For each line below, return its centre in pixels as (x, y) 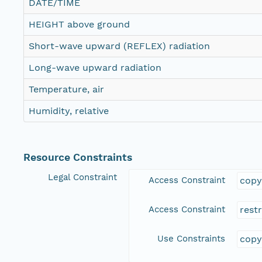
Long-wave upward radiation (95, 68)
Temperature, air (66, 89)
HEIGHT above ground (79, 25)
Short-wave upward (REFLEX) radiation (119, 46)
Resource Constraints (78, 158)
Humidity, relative (69, 111)
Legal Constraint (82, 177)
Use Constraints (191, 239)
